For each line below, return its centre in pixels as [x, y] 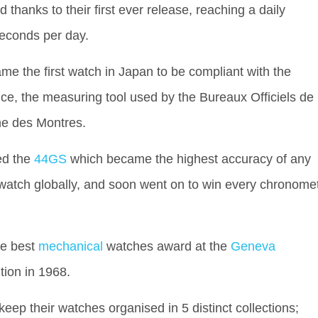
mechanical [71, 246]
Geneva [253, 246]
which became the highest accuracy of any [189, 159]
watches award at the [167, 246]
